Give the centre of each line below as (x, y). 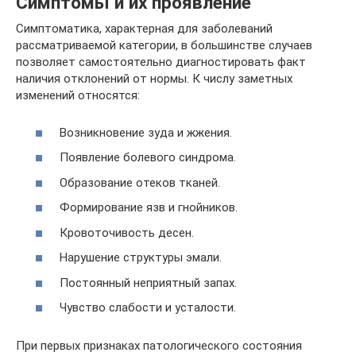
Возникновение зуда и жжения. (146, 132)
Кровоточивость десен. (127, 232)
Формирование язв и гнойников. (149, 208)
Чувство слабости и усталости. (148, 308)
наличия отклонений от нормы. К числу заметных (154, 79)
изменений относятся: (78, 96)
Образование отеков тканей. (140, 182)
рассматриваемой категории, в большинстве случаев (164, 46)
